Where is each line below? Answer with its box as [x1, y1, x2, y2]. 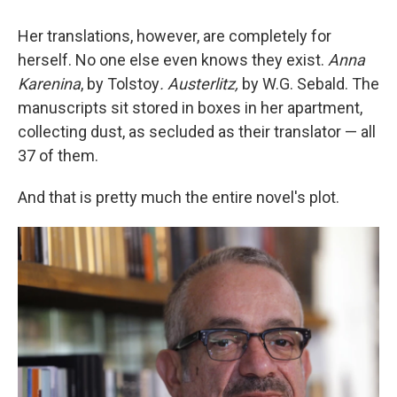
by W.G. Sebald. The [238, 74, 379, 93]
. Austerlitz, [160, 74, 238, 93]
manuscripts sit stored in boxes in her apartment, [18, 98, 362, 117]
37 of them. [18, 146, 98, 165]
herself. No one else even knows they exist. [18, 51, 328, 69]
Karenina [18, 74, 81, 93]
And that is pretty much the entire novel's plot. [18, 188, 339, 206]
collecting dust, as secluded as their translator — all [18, 122, 376, 141]
